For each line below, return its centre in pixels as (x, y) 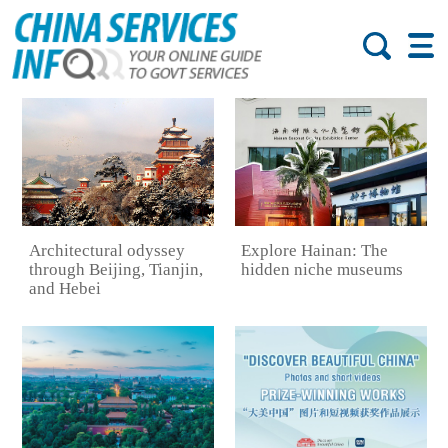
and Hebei (64, 289)
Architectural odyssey (106, 251)
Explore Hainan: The (315, 251)
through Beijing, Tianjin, (115, 270)
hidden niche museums (322, 270)
